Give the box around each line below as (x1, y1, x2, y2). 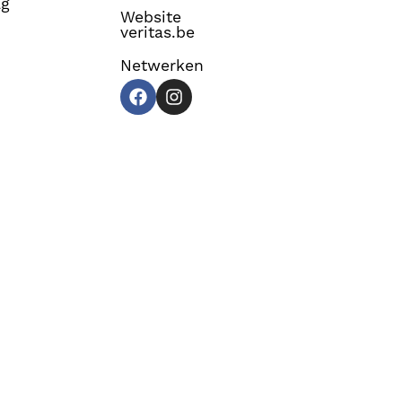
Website (120, 8, 181, 28)
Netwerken (120, 57, 204, 76)
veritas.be (120, 23, 195, 43)
